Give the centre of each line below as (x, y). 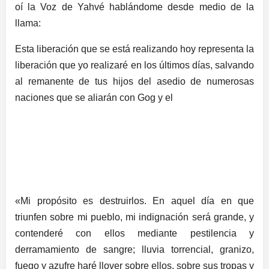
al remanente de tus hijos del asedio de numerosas (134, 82)
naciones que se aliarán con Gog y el (94, 98)
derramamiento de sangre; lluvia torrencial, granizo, (134, 250)
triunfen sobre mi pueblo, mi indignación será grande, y (134, 217)
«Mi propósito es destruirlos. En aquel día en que (134, 201)
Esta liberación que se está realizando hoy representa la (134, 49)
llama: (28, 23)
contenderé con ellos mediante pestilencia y (134, 234)
